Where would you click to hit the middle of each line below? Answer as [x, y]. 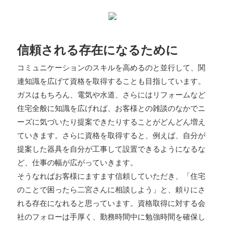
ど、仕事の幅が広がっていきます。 [77, 162]
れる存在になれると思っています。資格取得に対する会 [111, 203]
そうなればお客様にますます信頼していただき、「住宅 [111, 176]
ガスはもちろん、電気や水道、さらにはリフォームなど [111, 95]
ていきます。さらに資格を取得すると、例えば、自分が [111, 135]
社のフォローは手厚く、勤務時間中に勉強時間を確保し [111, 217]
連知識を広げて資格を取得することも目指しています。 [111, 81]
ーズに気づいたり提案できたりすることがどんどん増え [111, 122]
